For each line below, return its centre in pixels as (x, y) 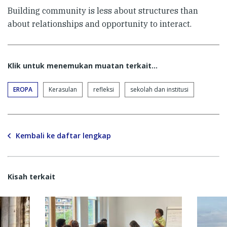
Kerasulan (63, 89)
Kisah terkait (31, 177)
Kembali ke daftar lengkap (63, 135)
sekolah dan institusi (159, 89)
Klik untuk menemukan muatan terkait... (83, 66)
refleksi (104, 89)
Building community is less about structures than (103, 11)
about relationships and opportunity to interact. (100, 24)
